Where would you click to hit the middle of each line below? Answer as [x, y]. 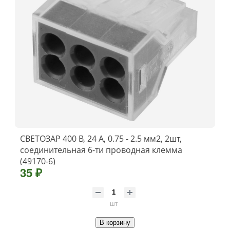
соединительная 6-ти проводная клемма [101, 150]
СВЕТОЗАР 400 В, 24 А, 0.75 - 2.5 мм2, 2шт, [101, 138]
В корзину [115, 222]
